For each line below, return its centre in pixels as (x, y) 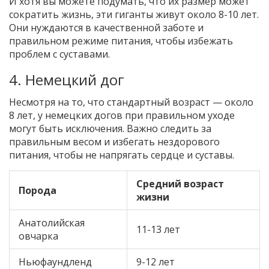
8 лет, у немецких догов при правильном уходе (122, 116)
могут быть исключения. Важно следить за (110, 129)
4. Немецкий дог (67, 80)
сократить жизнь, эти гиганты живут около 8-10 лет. (134, 15)
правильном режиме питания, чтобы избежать (121, 41)
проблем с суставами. (59, 54)
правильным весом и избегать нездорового (114, 142)
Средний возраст (180, 184)
